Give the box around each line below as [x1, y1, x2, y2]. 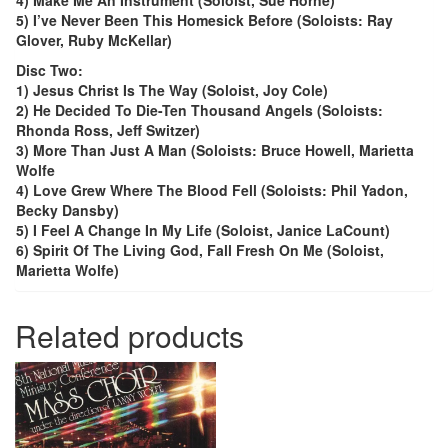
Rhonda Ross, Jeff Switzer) [16, 120, 200, 141]
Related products [15, 314, 244, 358]
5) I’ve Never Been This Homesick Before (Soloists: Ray [16, 10, 393, 31]
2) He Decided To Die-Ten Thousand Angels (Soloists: [16, 100, 383, 121]
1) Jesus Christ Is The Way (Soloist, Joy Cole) [16, 80, 328, 101]
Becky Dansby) [16, 200, 119, 221]
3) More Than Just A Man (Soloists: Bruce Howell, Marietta [16, 140, 414, 161]
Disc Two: [16, 60, 83, 81]
